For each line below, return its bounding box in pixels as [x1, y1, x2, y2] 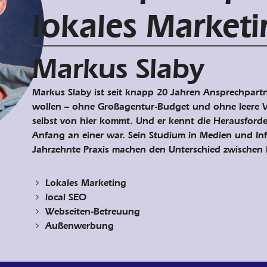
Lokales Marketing [45, 177, 126, 189]
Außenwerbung [45, 220, 114, 232]
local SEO [45, 191, 86, 203]
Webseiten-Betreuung [45, 206, 140, 218]
